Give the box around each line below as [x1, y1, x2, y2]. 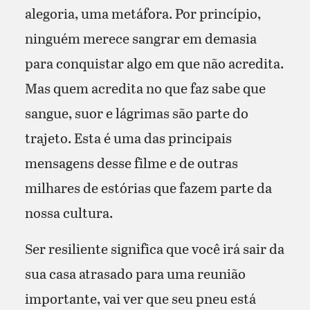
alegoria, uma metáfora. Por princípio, [24, 3, 261, 23]
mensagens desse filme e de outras [24, 152, 238, 172]
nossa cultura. [24, 202, 113, 222]
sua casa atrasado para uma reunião [24, 263, 246, 283]
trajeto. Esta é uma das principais [24, 127, 232, 147]
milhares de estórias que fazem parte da [24, 177, 272, 197]
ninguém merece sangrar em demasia [24, 28, 257, 48]
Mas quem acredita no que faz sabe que [24, 77, 266, 98]
